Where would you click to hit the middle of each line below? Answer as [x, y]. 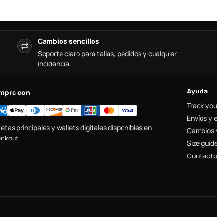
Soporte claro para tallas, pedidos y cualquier [107, 54]
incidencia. [54, 64]
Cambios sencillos [69, 41]
